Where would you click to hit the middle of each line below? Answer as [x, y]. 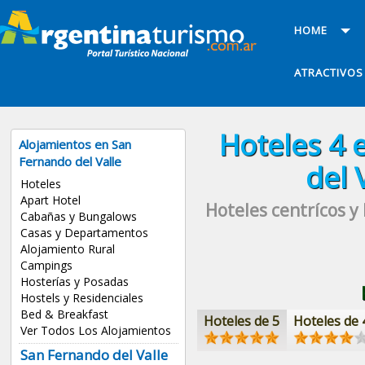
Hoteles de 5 [242, 321]
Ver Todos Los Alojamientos [95, 331]
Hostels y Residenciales [81, 298]
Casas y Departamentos [84, 233]
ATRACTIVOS [328, 73]
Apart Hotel [50, 200]
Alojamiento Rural [67, 249]
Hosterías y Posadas [74, 282]
